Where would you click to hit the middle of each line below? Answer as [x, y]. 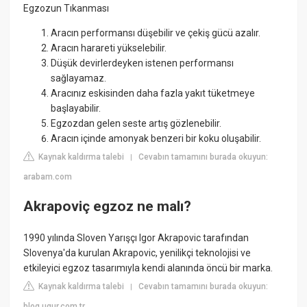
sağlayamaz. [79, 78]
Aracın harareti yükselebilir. [109, 48]
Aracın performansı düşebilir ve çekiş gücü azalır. [156, 33]
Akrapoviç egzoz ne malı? [108, 207]
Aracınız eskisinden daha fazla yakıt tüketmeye [153, 93]
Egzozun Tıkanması [66, 8]
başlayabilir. [76, 108]
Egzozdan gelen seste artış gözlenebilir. [136, 123]
